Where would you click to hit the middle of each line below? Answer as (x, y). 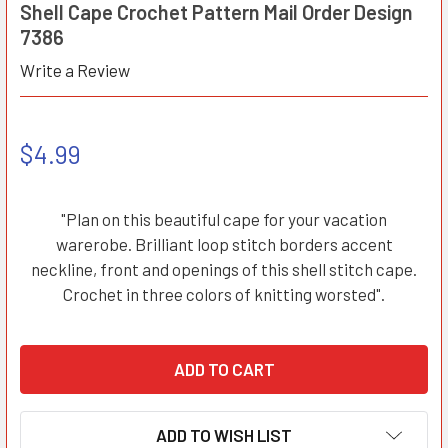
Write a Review (74, 70)
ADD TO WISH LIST (224, 435)
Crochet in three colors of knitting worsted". (224, 293)
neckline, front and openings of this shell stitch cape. (224, 268)
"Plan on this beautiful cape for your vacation (224, 218)
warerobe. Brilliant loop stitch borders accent (224, 243)
